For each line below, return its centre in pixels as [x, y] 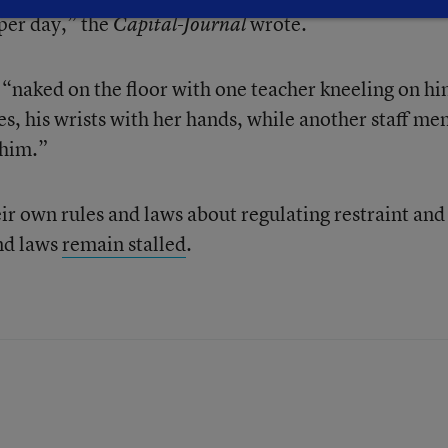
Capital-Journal [179, 24]
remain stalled [123, 243]
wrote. [276, 23]
